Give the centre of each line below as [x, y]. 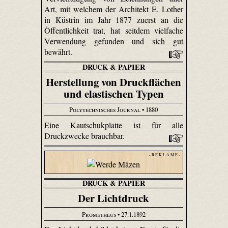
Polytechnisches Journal [105, 110]
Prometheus [99, 214]
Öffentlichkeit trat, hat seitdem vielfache [114, 30]
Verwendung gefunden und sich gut [114, 41]
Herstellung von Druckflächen [114, 82]
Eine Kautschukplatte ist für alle [114, 125]
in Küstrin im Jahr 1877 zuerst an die [114, 19]
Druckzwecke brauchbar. [85, 135]
